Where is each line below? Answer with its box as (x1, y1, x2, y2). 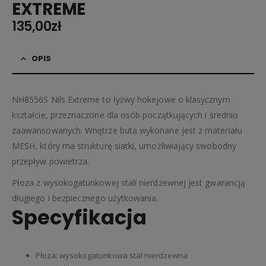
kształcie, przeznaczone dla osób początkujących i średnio (12, 109, 238, 121)
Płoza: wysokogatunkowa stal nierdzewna (36, 249, 188, 261)
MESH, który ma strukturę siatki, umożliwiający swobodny (12, 140, 236, 151)
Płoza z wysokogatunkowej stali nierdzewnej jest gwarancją (12, 176, 245, 188)
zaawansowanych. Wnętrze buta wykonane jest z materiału (12, 124, 242, 136)
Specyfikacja (12, 203, 147, 232)
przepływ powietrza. (12, 155, 90, 167)
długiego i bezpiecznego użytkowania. (12, 192, 159, 204)
